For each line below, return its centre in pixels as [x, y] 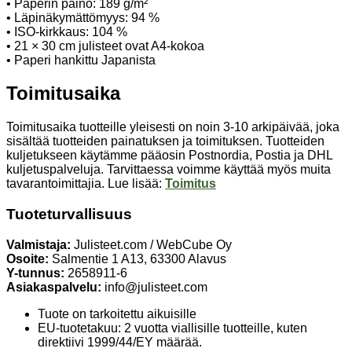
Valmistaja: [38, 244]
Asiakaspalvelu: [54, 287]
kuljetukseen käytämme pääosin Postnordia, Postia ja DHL [169, 156]
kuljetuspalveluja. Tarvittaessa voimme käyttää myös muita [169, 170]
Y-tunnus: [35, 273]
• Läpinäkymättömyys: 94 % [83, 17]
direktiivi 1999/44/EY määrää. [120, 342]
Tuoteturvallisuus [69, 214]
